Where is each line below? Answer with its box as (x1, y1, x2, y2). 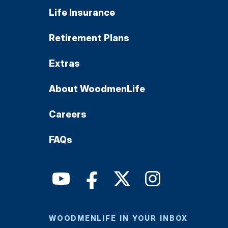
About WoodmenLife (49, 83, 145, 94)
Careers (49, 108, 87, 120)
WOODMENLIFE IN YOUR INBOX (49, 213, 188, 222)
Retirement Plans (49, 32, 129, 43)
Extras (49, 58, 80, 69)
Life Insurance (49, 7, 115, 18)
